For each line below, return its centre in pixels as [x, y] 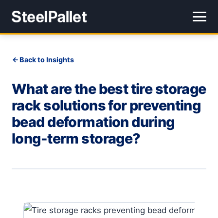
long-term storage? [76, 138]
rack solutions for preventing [106, 105]
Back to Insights [47, 60]
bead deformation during [93, 122]
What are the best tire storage [109, 89]
